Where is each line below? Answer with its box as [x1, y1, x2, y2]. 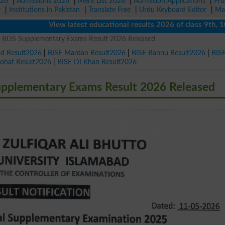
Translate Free [88, 6, 131, 14]
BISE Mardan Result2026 [48, 49, 126, 57]
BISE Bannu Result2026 [132, 49, 206, 57]
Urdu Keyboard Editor [139, 6, 206, 14]
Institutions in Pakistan [9, 6, 80, 14]
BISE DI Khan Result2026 [57, 58, 137, 66]
